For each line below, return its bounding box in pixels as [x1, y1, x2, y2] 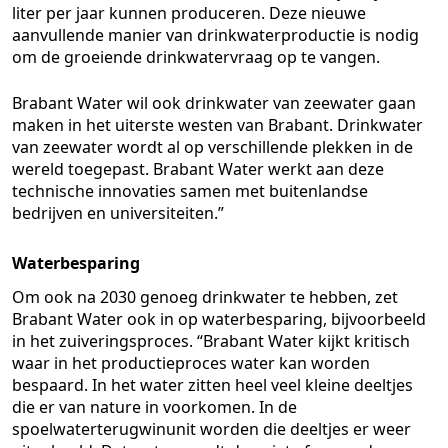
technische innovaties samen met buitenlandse [12, 180, 368, 202]
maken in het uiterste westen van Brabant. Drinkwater [12, 114, 423, 136]
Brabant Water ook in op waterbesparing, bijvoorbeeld [12, 308, 426, 330]
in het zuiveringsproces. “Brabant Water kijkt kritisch [12, 330, 410, 352]
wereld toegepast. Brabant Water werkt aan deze [12, 158, 384, 180]
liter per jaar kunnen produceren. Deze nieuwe [12, 2, 366, 24]
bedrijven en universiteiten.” [12, 202, 224, 224]
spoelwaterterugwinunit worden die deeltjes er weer [12, 418, 411, 440]
